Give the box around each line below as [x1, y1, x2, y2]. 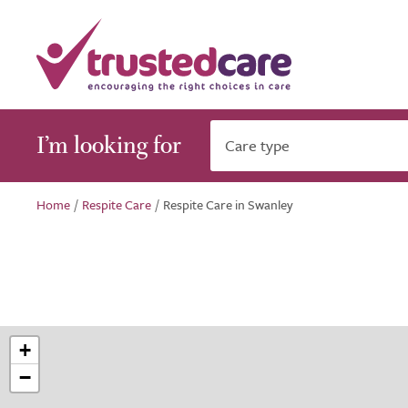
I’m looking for [36, 130, 181, 160]
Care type [225, 134, 290, 157]
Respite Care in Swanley [163, 195, 293, 214]
